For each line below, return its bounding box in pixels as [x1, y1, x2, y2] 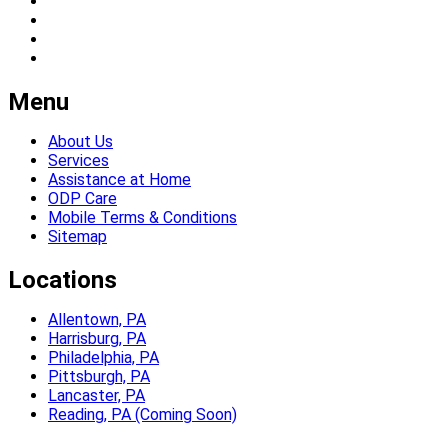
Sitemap [48, 227, 107, 247]
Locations [8, 266, 117, 295]
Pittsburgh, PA [48, 367, 150, 387]
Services [48, 151, 109, 171]
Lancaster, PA [48, 386, 145, 406]
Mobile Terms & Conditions [48, 208, 237, 228]
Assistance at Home [48, 170, 191, 190]
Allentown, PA [48, 310, 146, 330]
